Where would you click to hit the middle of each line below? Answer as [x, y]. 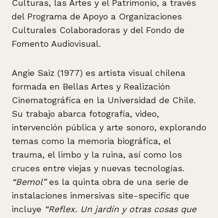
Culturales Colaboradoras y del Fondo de [98, 30]
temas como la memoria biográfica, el [91, 141]
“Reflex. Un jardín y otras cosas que [120, 209]
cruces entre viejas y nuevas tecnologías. [98, 168]
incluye [28, 209]
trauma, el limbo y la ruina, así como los [97, 154]
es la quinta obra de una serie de [117, 182]
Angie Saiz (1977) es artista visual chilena [99, 73]
